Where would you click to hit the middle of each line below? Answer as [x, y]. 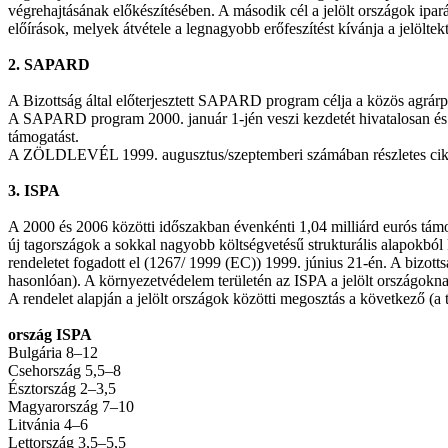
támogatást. [43, 136]
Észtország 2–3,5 [62, 388]
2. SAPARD [49, 64]
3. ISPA [34, 190]
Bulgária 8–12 [53, 352]
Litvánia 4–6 [48, 424]
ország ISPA [50, 334]
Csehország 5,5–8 [64, 370]
